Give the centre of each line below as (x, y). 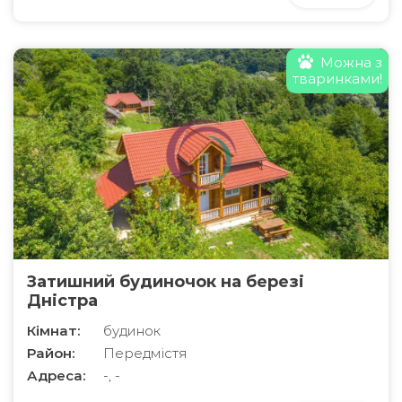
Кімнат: (53, 331)
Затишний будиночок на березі (166, 282)
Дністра (62, 301)
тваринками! (337, 79)
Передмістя (145, 354)
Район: (51, 354)
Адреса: (56, 376)
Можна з (351, 63)
